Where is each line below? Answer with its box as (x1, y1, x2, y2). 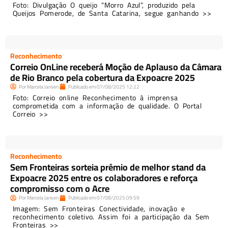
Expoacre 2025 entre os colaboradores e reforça (10, 169, 197, 187)
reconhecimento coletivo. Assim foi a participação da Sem (13, 210, 210, 224)
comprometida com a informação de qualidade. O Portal (13, 99, 202, 112)
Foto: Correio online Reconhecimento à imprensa (13, 91, 178, 104)
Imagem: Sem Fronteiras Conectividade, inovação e (13, 202, 185, 216)
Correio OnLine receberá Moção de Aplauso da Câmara (10, 58, 221, 75)
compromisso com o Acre (10, 180, 109, 197)
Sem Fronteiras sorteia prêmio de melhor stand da (10, 159, 206, 176)
